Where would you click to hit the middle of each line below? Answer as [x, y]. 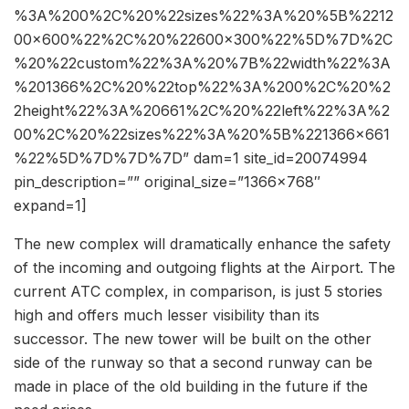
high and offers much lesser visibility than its [167, 315]
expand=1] [50, 206]
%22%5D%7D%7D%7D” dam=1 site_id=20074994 [191, 158]
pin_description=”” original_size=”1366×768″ [167, 182]
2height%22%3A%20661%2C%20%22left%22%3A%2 [202, 111]
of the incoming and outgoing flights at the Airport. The [204, 268]
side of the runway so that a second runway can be [193, 363]
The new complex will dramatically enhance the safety [202, 244]
